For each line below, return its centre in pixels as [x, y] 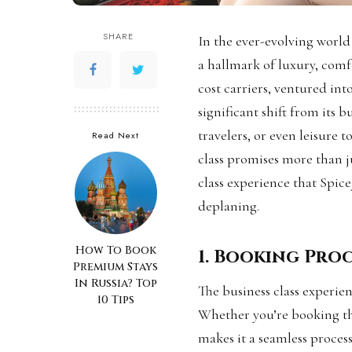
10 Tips [115, 300]
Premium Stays [115, 267]
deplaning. [229, 206]
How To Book [115, 251]
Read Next [115, 136]
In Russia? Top [115, 284]
